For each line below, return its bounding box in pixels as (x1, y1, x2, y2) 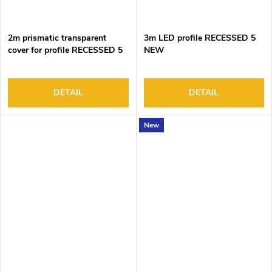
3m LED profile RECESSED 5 (143, 32, 256, 44)
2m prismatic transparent (8, 32, 106, 44)
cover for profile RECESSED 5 (8, 44, 123, 56)
